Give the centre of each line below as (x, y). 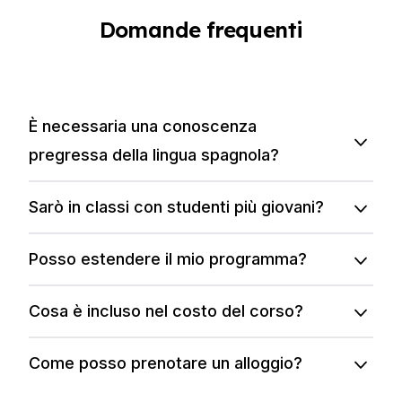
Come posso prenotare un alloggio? (166, 363)
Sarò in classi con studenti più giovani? (176, 207)
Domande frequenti (201, 30)
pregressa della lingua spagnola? (154, 155)
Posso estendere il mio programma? (168, 259)
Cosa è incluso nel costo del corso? (166, 311)
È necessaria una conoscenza (143, 126)
